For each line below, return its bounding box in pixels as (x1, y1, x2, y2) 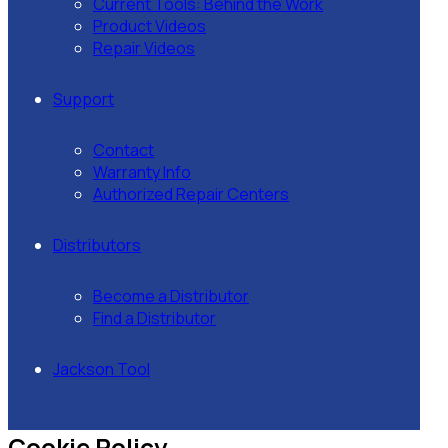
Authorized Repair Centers (93, 183, 289, 205)
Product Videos (93, 15, 206, 37)
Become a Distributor (93, 285, 249, 307)
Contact (93, 139, 154, 161)
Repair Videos (93, 37, 195, 59)
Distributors (53, 234, 141, 256)
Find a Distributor (93, 307, 216, 329)
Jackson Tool (53, 358, 150, 380)
